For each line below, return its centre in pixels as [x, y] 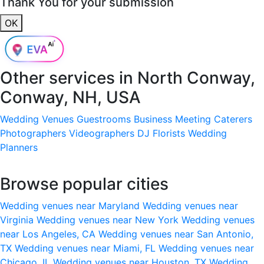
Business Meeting [172, 119]
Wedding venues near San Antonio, [176, 234]
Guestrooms [104, 119]
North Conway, [196, 77]
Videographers [102, 133]
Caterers [233, 119]
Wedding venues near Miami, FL [87, 248]
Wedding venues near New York [109, 220]
